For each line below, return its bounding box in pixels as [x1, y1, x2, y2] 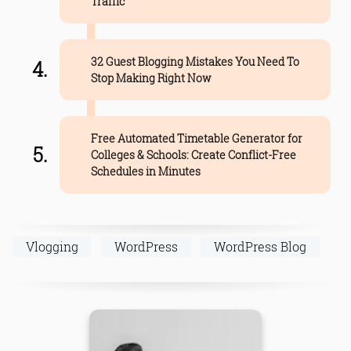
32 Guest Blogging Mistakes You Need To [90, 53, 299, 69]
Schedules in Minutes [90, 163, 201, 179]
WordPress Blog [214, 238, 306, 255]
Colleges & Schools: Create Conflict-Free [90, 147, 296, 162]
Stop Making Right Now [90, 70, 212, 85]
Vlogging [26, 238, 78, 255]
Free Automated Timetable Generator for [90, 130, 302, 146]
